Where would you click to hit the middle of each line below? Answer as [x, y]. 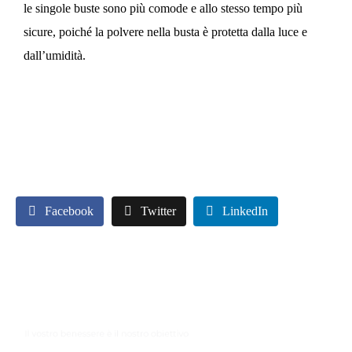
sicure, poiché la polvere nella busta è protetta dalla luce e [165, 31]
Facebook [69, 211]
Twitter [158, 211]
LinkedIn [246, 211]
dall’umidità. [55, 55]
